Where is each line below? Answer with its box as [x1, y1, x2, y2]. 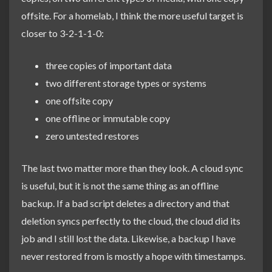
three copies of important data [46, 59, 172, 72]
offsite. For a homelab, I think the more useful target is [21, 10, 243, 22]
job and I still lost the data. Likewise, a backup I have [21, 233, 236, 245]
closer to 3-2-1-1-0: [21, 27, 104, 39]
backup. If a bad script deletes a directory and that [21, 197, 229, 209]
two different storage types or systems [46, 77, 206, 89]
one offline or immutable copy [46, 112, 170, 124]
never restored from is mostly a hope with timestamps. [21, 250, 245, 262]
